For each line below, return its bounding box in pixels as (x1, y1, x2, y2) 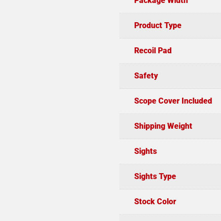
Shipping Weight (134, 121, 192, 131)
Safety (134, 71, 158, 80)
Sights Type (134, 171, 176, 181)
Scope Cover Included (134, 96, 212, 106)
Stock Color (134, 196, 176, 206)
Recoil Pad (134, 45, 172, 55)
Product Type (134, 20, 182, 30)
